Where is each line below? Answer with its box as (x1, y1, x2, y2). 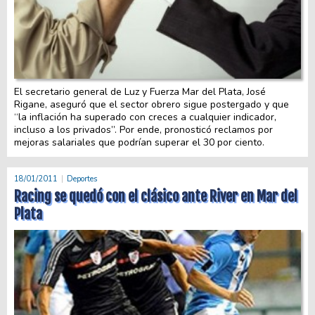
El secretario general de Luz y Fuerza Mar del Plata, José (14, 85, 266, 99)
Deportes (67, 173, 97, 184)
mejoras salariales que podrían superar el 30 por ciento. (14, 136, 264, 150)
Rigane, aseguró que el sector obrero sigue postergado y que (14, 98, 289, 112)
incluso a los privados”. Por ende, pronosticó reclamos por (14, 123, 273, 137)
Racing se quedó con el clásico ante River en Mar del (14, 187, 297, 205)
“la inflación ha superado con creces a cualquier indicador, (14, 110, 276, 124)
